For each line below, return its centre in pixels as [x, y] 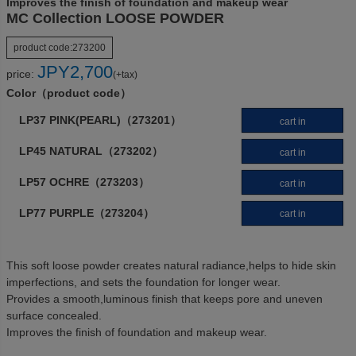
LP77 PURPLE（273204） [87, 213]
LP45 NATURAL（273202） [91, 151]
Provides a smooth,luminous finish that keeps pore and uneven [164, 298]
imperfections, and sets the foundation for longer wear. [143, 282]
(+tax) [125, 75]
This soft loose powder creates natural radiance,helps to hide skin [171, 265]
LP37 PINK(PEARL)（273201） [100, 120]
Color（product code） [69, 93]
